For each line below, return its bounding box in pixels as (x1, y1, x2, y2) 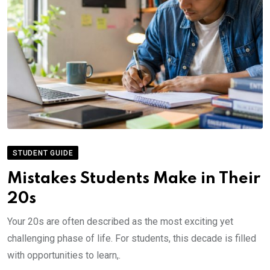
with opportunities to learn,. (7, 249, 121, 261)
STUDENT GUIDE (13, 148, 74, 157)
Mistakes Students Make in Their (7, 170, 260, 187)
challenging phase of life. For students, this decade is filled (7, 232, 256, 244)
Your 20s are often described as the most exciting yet (7, 215, 233, 227)
